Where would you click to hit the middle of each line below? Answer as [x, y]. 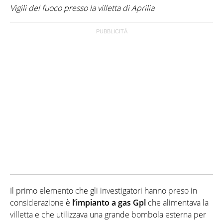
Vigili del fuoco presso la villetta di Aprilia [82, 8]
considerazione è [41, 202]
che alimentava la [177, 202]
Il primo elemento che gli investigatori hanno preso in [104, 190]
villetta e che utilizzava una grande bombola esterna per [108, 214]
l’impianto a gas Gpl [109, 202]
